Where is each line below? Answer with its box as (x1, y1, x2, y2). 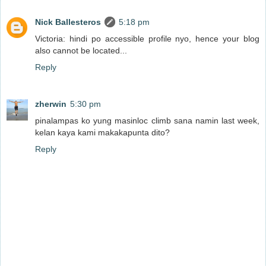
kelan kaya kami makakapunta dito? (35, 127, 170, 137)
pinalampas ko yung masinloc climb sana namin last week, (35, 115, 259, 125)
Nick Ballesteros (35, 17, 101, 27)
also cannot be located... (35, 45, 127, 55)
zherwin (35, 99, 66, 109)
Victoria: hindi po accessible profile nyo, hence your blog (35, 33, 259, 43)
